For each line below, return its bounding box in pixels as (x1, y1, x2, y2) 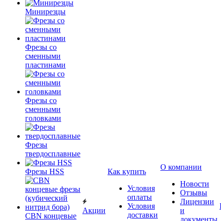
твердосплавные (25, 149, 80, 158)
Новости (180, 180, 209, 188)
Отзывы (180, 188, 207, 197)
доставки (127, 211, 158, 219)
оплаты (127, 193, 152, 201)
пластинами (25, 61, 66, 69)
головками (25, 114, 61, 122)
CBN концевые (25, 212, 76, 220)
